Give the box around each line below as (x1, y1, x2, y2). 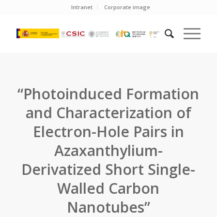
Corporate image (104, 3, 151, 11)
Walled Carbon (57, 178, 160, 198)
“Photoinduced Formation (17, 84, 200, 104)
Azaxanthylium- (54, 140, 163, 160)
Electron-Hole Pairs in (32, 122, 184, 141)
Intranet (71, 3, 93, 11)
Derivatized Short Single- (21, 159, 196, 179)
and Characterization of (25, 103, 191, 123)
